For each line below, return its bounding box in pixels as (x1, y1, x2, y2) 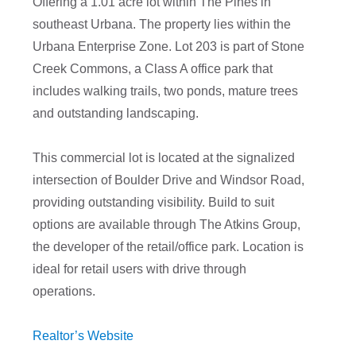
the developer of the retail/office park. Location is (33, 239, 304, 253)
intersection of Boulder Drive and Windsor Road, (33, 172, 305, 187)
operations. (33, 284, 96, 298)
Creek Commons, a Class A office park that (33, 61, 273, 75)
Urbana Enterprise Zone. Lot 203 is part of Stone (33, 39, 305, 53)
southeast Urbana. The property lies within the (33, 17, 292, 31)
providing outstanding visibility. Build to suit (33, 195, 275, 209)
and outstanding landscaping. (33, 106, 199, 120)
